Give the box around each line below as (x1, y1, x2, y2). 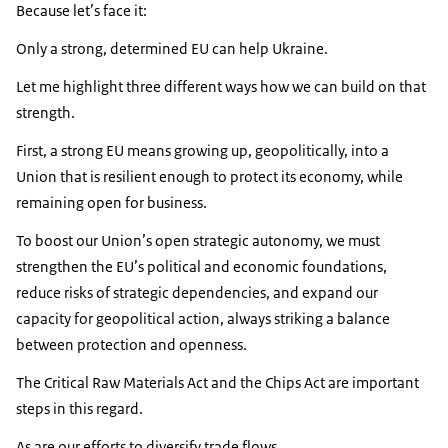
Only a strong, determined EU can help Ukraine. (16, 39, 328, 59)
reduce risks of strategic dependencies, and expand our (16, 283, 378, 303)
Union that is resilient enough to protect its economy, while (16, 167, 403, 187)
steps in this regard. (16, 399, 143, 419)
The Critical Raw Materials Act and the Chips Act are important (16, 373, 419, 393)
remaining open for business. (16, 193, 207, 213)
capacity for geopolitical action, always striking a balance (16, 309, 390, 329)
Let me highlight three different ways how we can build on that (16, 77, 426, 97)
